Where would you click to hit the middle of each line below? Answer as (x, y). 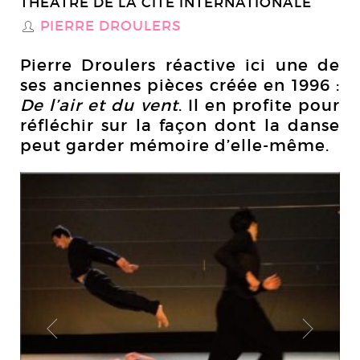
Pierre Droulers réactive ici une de (180, 65)
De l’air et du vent (99, 105)
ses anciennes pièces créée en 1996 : (180, 85)
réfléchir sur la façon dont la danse (180, 125)
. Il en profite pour (259, 105)
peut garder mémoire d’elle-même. (175, 145)
